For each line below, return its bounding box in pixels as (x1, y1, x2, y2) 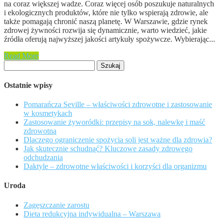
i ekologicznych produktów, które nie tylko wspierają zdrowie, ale (4, 8, 208, 17)
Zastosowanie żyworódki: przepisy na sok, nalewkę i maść (24, 118, 205, 127)
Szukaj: (3, 59, 27, 68)
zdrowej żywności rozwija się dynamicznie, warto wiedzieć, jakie (4, 26, 207, 34)
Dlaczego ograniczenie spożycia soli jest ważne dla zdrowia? (24, 136, 212, 144)
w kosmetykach (24, 109, 72, 118)
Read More (4, 51, 39, 60)
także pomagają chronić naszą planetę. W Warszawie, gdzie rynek (4, 17, 208, 26)
